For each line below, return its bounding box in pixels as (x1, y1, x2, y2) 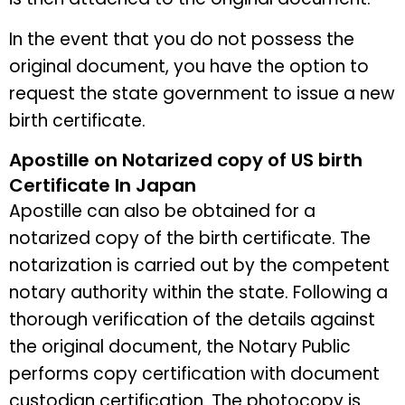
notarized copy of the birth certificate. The (9, 226, 371, 251)
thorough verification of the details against (9, 307, 375, 333)
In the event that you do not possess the (9, 26, 354, 52)
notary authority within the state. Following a (9, 280, 388, 306)
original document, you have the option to (9, 53, 369, 79)
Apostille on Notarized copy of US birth (9, 147, 363, 174)
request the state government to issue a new (9, 80, 395, 106)
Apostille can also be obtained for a (9, 199, 316, 224)
